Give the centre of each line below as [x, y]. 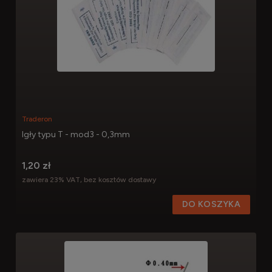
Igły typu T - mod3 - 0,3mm [76, 134]
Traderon [37, 119]
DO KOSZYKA [211, 205]
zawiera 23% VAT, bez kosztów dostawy [89, 179]
